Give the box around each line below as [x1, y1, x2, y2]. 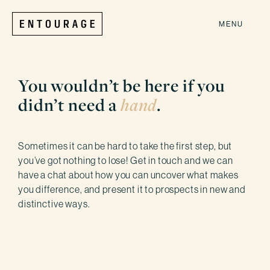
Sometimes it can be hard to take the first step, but [18, 140, 233, 151]
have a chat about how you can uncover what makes [18, 169, 239, 180]
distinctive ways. [18, 198, 90, 209]
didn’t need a [18, 93, 121, 116]
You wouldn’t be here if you [18, 74, 225, 97]
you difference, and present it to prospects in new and [18, 184, 246, 195]
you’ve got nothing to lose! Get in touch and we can [18, 155, 233, 166]
